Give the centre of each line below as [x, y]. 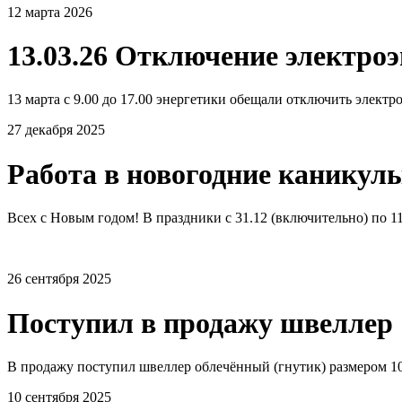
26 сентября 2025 [59, 279]
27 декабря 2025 [56, 130]
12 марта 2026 [50, 12]
